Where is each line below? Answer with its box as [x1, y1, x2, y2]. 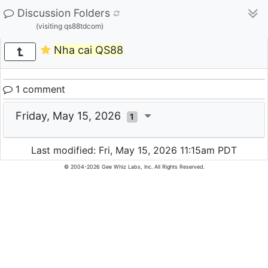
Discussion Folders [17, 7, 110, 19]
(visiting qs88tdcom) [36, 22, 103, 31]
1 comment [13, 83, 65, 95]
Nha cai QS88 [53, 44, 123, 57]
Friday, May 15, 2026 [16, 109, 127, 122]
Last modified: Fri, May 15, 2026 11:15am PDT [31, 144, 237, 157]
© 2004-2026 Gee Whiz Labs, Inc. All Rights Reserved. [63, 163, 205, 170]
